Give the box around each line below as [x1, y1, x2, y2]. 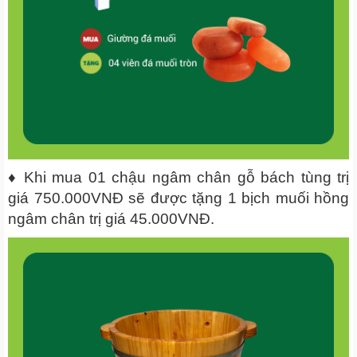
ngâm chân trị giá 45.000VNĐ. [8, 210, 214, 227]
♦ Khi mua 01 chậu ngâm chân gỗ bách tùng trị [8, 168, 349, 186]
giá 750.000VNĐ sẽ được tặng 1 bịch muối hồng [8, 189, 349, 206]
